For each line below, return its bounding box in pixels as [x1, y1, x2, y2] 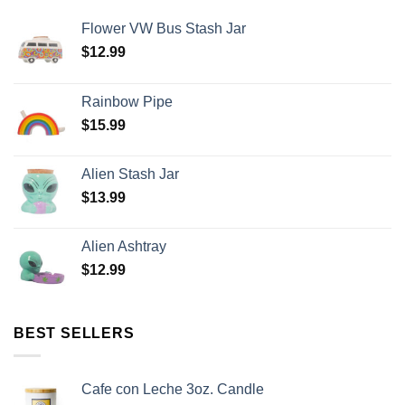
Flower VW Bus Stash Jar [81, 21, 246, 37]
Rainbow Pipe [81, 94, 173, 110]
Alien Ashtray [81, 239, 166, 255]
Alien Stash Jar [81, 166, 179, 183]
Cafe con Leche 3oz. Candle [81, 381, 264, 397]
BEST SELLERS [14, 325, 135, 342]
